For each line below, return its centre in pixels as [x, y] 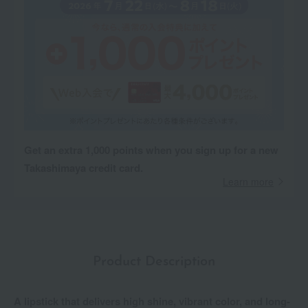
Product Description [154, 262]
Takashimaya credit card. [84, 168]
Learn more [248, 182]
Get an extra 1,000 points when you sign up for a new [151, 150]
